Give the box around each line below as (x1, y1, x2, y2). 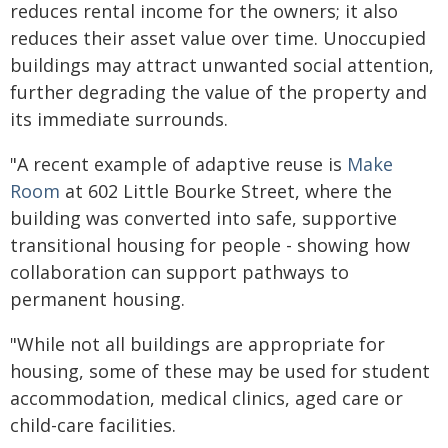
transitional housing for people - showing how (10, 233, 410, 257)
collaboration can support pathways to (10, 260, 349, 284)
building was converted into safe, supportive (10, 206, 397, 230)
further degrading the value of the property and (10, 80, 427, 104)
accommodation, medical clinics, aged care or (10, 386, 403, 410)
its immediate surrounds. (10, 107, 228, 131)
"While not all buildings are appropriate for (10, 332, 385, 356)
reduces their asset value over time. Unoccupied (10, 26, 426, 50)
